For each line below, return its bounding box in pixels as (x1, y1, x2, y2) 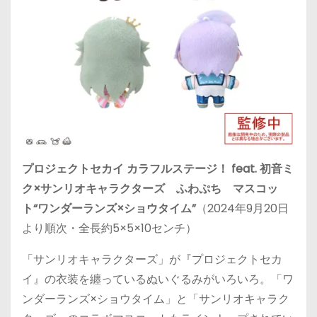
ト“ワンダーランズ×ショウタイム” (22, 200, 196, 217)
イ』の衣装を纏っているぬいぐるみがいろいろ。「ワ (22, 271, 294, 287)
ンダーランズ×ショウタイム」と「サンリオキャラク (22, 291, 289, 307)
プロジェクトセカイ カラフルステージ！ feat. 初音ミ (22, 161, 294, 177)
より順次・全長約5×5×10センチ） (22, 220, 197, 236)
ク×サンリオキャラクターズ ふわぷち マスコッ (22, 180, 278, 197)
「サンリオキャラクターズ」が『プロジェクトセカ (22, 251, 282, 267)
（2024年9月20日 (196, 200, 289, 217)
